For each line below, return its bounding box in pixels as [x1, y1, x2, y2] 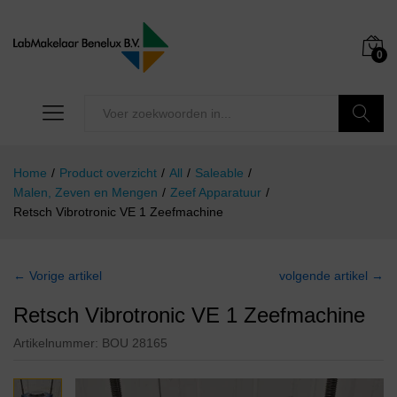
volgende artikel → [279, 269, 384, 284]
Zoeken [339, 144, 385, 159]
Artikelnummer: [13, 336, 102, 351]
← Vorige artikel [13, 269, 102, 284]
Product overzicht [59, 166, 157, 181]
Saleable [195, 166, 244, 181]
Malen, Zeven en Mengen [13, 185, 158, 200]
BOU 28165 [102, 336, 167, 351]
